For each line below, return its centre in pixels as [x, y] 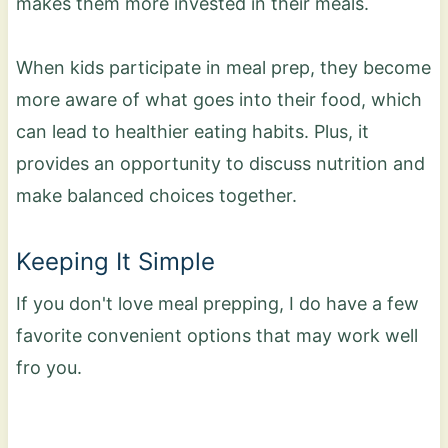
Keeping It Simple [115, 261]
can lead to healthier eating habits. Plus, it [192, 131]
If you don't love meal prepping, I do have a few [217, 303]
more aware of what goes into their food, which [218, 99]
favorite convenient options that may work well [216, 335]
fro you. [51, 367]
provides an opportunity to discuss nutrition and [220, 163]
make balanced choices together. [156, 195]
